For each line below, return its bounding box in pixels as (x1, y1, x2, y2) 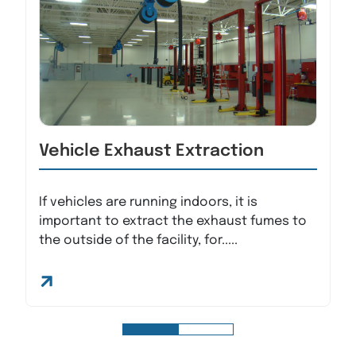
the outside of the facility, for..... (39, 234, 238, 247)
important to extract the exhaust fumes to (39, 215, 307, 228)
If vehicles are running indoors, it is (39, 195, 257, 209)
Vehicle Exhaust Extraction (39, 143, 264, 160)
